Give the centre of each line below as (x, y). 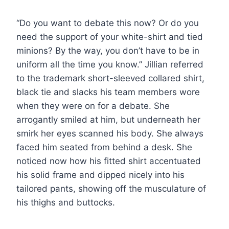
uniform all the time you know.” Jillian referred (110, 64)
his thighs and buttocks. (66, 202)
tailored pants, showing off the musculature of (111, 188)
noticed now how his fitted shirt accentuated (109, 161)
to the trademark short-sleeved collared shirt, (110, 78)
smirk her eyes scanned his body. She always (110, 133)
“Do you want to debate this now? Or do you (108, 23)
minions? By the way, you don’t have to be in (108, 50)
